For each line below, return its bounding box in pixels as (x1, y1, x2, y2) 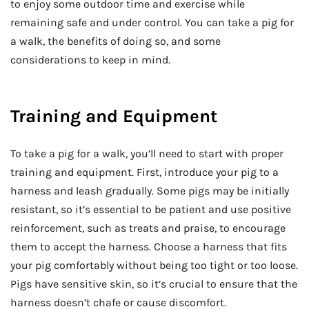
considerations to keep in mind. (10, 52, 170, 66)
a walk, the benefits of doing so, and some (10, 34, 221, 48)
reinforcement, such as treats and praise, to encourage (10, 221, 286, 235)
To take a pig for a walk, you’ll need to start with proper (10, 146, 283, 160)
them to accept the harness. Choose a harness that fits (10, 239, 287, 253)
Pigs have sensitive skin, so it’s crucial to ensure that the (10, 277, 297, 290)
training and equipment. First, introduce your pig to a (10, 165, 279, 179)
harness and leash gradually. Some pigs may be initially (10, 183, 289, 197)
